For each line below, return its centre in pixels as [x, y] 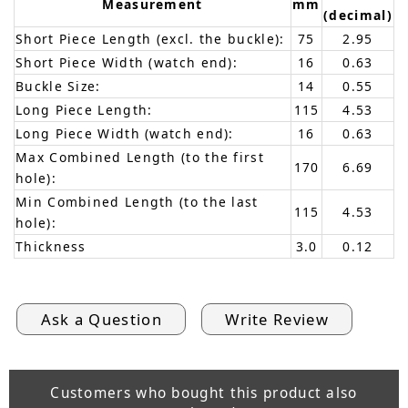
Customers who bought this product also [204, 393]
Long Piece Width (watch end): [125, 134]
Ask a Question [102, 319]
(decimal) [358, 15]
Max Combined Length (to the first [140, 158]
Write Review [277, 319]
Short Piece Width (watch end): [127, 63]
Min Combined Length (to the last [137, 202]
